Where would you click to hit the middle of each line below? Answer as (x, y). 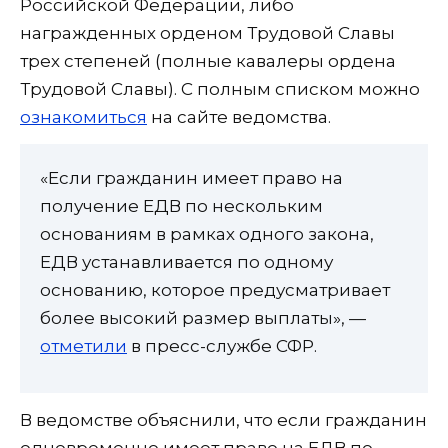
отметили (83, 346)
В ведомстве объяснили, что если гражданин (223, 419)
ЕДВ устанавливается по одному (186, 262)
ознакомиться (83, 117)
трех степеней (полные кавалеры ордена (208, 61)
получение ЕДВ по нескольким (181, 206)
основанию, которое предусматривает (215, 290)
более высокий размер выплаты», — (203, 318)
